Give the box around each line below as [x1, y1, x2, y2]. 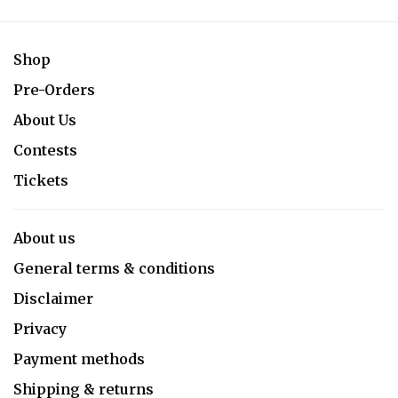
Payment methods [13, 350, 145, 368]
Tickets [13, 171, 68, 189]
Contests [13, 141, 77, 159]
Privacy [13, 320, 67, 338]
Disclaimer [13, 290, 93, 307]
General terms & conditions [13, 259, 215, 277]
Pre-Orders [13, 81, 95, 99]
